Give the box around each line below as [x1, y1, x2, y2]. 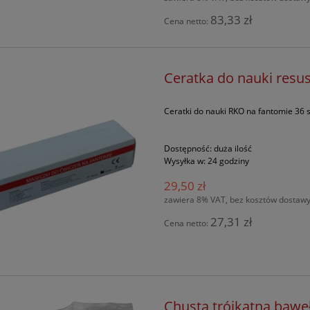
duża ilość [214, 142, 253, 154]
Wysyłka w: [164, 154, 206, 167]
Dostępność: [164, 142, 212, 154]
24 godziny [208, 154, 250, 167]
